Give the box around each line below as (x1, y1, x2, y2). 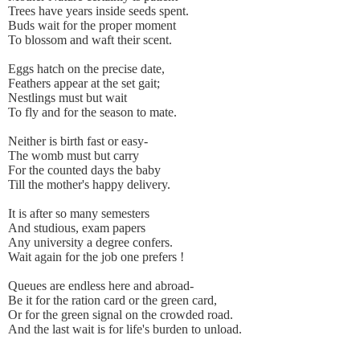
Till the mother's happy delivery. (8, 178, 170, 192)
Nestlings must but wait (8, 91, 127, 105)
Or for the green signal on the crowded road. (8, 308, 233, 322)
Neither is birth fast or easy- (8, 134, 148, 149)
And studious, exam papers (8, 221, 145, 235)
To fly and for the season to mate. (8, 105, 177, 120)
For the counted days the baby (8, 163, 161, 178)
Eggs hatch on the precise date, (8, 62, 165, 76)
